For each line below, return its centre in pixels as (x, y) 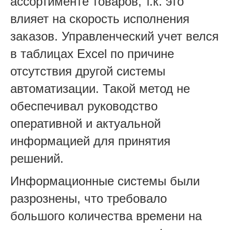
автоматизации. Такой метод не (100, 88)
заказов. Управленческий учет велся (114, 36)
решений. (37, 158)
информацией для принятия (90, 141)
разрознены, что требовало (89, 198)
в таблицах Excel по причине (92, 53)
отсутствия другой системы (88, 71)
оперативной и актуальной (85, 123)
